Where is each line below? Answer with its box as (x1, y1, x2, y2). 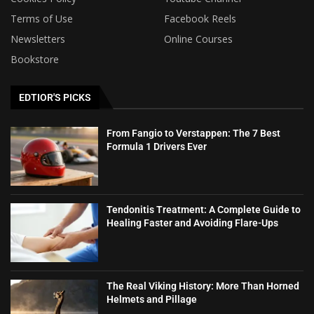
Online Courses (164, 32, 233, 46)
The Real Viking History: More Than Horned (107, 280, 300, 292)
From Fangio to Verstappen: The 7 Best (107, 128, 281, 139)
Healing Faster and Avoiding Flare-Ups (107, 217, 279, 228)
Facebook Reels (164, 12, 236, 26)
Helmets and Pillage (107, 293, 198, 305)
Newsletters (11, 32, 65, 46)
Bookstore (11, 53, 59, 67)
